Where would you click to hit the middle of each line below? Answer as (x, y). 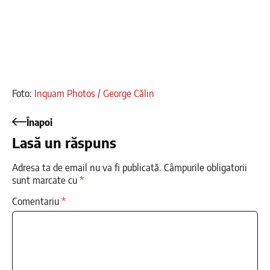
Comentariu (37, 201)
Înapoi (39, 122)
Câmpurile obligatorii (206, 168)
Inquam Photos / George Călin (94, 93)
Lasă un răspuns (64, 143)
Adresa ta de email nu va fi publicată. (87, 168)
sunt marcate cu (46, 180)
